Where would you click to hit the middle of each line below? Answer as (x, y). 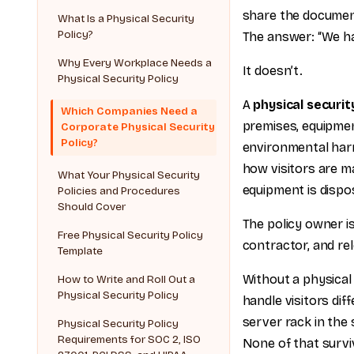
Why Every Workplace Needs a (135, 62)
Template (81, 251)
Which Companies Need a (129, 111)
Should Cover (92, 207)
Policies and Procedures (119, 191)
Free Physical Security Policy (131, 235)
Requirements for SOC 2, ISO (130, 340)
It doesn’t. (272, 71)
